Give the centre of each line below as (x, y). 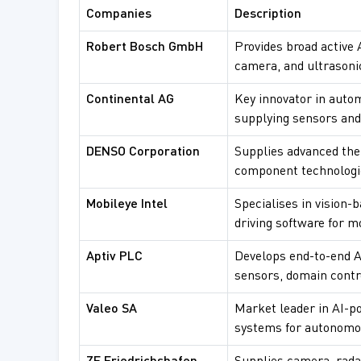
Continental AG (130, 100)
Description (268, 15)
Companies (119, 15)
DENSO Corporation (143, 153)
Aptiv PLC (114, 257)
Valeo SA (112, 310)
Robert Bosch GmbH (145, 48)
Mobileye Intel (127, 205)
